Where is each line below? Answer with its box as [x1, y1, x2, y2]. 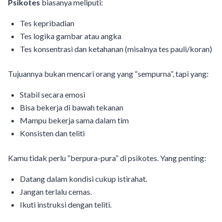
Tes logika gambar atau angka [20, 31, 121, 41]
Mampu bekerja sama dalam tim [20, 115, 129, 125]
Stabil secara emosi [20, 89, 85, 99]
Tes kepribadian [20, 18, 74, 28]
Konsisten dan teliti [20, 128, 85, 138]
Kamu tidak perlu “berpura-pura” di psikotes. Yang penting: [8, 153, 206, 163]
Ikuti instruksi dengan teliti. [20, 199, 111, 209]
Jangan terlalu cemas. [20, 186, 92, 196]
